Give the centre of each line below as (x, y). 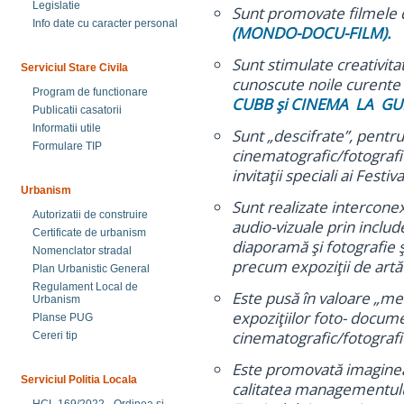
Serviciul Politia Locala (79, 380)
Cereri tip (55, 335)
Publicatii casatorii (77, 110)
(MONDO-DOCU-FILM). (311, 33)
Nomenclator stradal (82, 251)
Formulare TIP (67, 146)
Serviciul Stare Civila (74, 68)
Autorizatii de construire (90, 215)
